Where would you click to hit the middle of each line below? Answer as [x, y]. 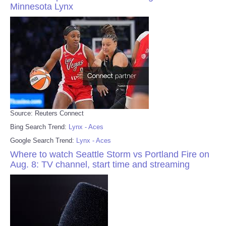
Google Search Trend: [43, 140]
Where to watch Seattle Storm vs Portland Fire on [110, 154]
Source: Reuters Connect [47, 113]
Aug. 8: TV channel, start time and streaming [100, 164]
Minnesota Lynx [42, 6]
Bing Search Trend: [39, 127]
